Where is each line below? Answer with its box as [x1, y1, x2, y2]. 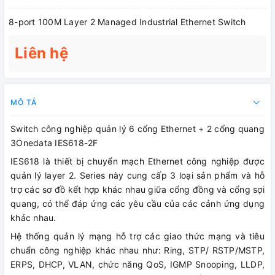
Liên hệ [15, 44, 68, 62]
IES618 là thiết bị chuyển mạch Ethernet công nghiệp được [10, 155, 265, 166]
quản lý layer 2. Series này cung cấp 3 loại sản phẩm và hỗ [10, 169, 265, 180]
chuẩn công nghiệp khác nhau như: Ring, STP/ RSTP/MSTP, [10, 244, 265, 255]
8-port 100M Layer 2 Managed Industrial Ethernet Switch [9, 16, 246, 27]
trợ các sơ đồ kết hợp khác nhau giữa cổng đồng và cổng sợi [10, 184, 265, 195]
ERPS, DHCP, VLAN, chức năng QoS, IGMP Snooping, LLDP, [10, 258, 265, 269]
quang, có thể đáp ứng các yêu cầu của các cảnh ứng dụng [10, 198, 265, 209]
